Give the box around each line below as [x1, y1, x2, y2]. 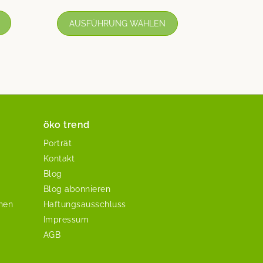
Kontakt [43, 153, 75, 163]
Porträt [43, 138, 72, 148]
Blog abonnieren [43, 184, 110, 194]
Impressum [43, 214, 89, 224]
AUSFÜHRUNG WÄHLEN [69, 18, 166, 28]
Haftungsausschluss [43, 199, 126, 209]
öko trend [43, 119, 90, 130]
